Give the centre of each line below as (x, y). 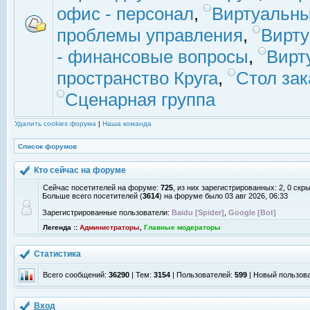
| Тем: (142, 275)
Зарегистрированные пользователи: (107, 212)
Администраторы (110, 227)
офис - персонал (125, 14)
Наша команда (127, 124)
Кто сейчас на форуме (81, 170)
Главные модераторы (182, 227)
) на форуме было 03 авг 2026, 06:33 (224, 196)
